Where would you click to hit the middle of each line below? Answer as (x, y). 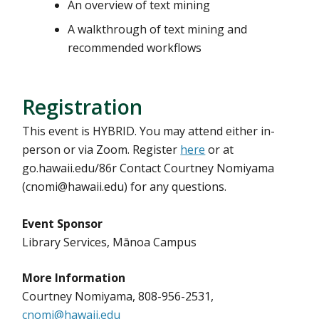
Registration (83, 106)
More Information (74, 278)
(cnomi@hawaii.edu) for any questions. (125, 187)
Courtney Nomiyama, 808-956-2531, (118, 296)
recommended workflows (135, 48)
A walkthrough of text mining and (158, 29)
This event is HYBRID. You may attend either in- (149, 131)
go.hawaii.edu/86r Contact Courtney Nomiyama (148, 168)
